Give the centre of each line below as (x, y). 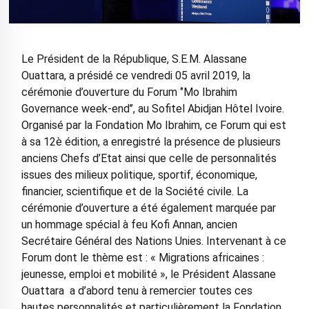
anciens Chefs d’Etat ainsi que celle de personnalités (149, 159)
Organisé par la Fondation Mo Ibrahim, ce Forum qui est (153, 126)
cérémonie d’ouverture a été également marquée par (148, 208)
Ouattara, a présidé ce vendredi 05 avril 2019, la (136, 76)
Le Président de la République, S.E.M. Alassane (134, 59)
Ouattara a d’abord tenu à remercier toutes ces (137, 291)
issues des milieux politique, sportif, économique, (139, 175)
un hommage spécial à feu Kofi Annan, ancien (129, 225)
